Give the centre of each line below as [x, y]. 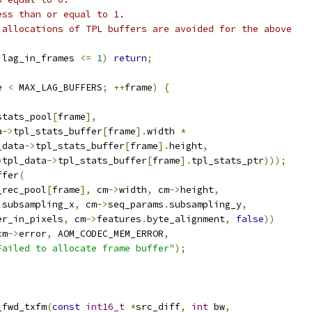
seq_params [136, 204]
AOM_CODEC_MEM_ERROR [108, 234]
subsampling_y [205, 204]
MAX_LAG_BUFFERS [58, 87]
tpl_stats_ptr [228, 161]
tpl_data [24, 161]
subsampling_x [38, 204]
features [119, 219]
